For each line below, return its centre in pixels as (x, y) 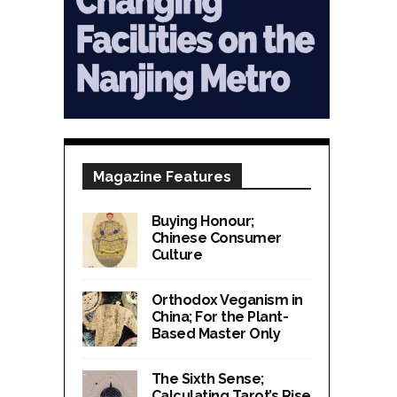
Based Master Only (216, 334)
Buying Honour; (202, 221)
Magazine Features (162, 177)
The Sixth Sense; (207, 379)
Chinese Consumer (216, 238)
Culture (177, 255)
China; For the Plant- (220, 317)
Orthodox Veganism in (227, 300)
